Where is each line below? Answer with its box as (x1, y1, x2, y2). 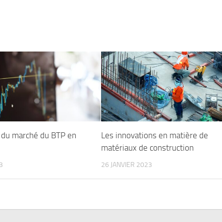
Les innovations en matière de (101, 130, 209, 141)
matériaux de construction (101, 143, 194, 153)
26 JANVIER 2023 (101, 161, 153, 169)
